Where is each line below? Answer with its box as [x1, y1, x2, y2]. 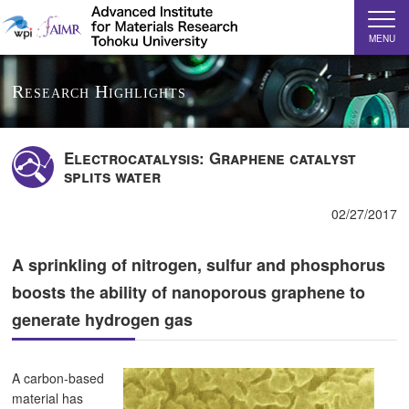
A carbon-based [12, 369, 105, 388]
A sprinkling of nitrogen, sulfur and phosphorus [12, 253, 386, 277]
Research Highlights [12, 81, 187, 101]
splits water [63, 165, 161, 187]
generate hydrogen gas [12, 308, 194, 331]
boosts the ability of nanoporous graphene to [12, 280, 366, 304]
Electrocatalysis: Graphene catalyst [63, 147, 356, 169]
